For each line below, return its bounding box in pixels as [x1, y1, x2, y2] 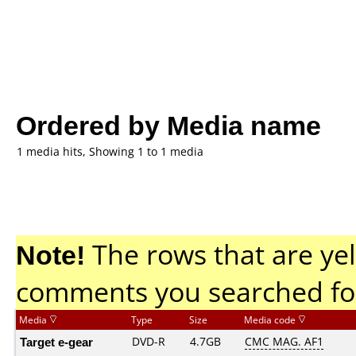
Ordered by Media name [16, 106, 321, 143]
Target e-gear [20, 334, 93, 350]
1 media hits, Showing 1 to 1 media [17, 144, 203, 159]
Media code [244, 313, 298, 327]
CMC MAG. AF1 [245, 334, 323, 349]
